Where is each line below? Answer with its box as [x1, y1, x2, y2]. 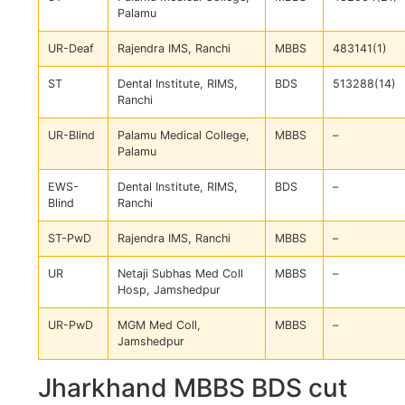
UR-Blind [48, 128, 95, 143]
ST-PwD [48, 231, 91, 246]
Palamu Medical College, [118, 128, 250, 143]
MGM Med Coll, [118, 318, 201, 333]
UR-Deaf [48, 42, 94, 56]
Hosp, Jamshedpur [118, 283, 221, 297]
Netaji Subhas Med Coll [118, 267, 243, 281]
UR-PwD [48, 318, 93, 333]
